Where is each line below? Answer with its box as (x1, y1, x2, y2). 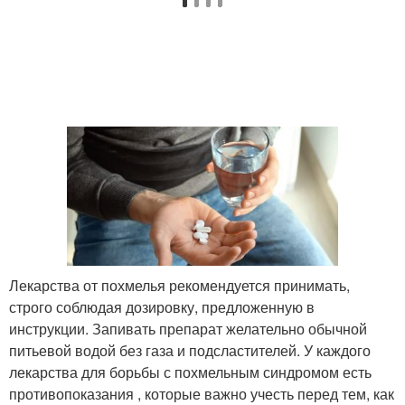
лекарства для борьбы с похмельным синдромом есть (9, 361, 372, 382)
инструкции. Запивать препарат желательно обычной (9, 317, 367, 339)
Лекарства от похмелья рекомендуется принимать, (9, 274, 350, 296)
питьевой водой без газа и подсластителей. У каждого (9, 339, 371, 361)
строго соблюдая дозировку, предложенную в (9, 296, 315, 317)
